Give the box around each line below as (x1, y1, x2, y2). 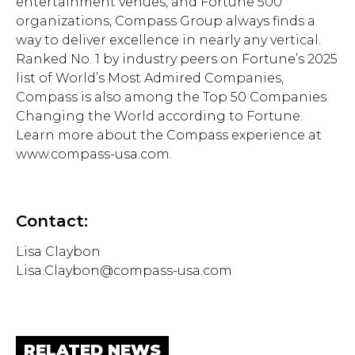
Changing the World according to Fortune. (16, 109, 303, 124)
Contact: (16, 212, 88, 231)
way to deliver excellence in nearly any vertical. (16, 32, 321, 48)
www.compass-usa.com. (16, 147, 172, 162)
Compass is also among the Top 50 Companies (16, 90, 326, 105)
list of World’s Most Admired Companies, (16, 71, 284, 86)
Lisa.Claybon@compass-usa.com (16, 263, 232, 278)
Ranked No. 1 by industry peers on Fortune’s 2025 (16, 52, 338, 67)
